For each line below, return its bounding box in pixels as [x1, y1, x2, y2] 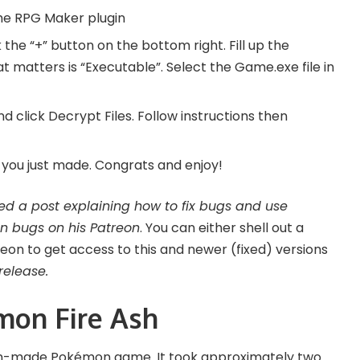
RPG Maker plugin [14, 8, 125, 27]
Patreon [90, 218, 140, 237]
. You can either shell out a [140, 218, 304, 237]
